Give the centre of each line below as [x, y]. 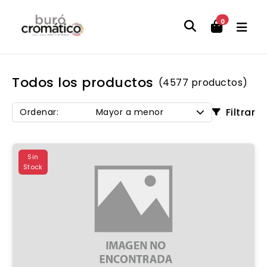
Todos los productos [83, 83]
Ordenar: [39, 112]
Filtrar [240, 112]
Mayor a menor [129, 112]
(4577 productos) [203, 83]
